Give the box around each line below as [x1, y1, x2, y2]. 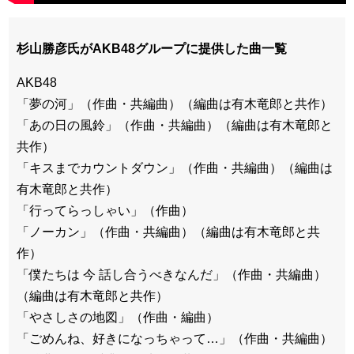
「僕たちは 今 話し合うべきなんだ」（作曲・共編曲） [17, 268, 326, 282]
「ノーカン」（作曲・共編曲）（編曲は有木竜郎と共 [17, 225, 320, 239]
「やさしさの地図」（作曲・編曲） [17, 311, 219, 325]
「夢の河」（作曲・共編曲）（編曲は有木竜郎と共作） [17, 97, 333, 111]
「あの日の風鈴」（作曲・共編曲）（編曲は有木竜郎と [17, 119, 333, 133]
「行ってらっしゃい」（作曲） [17, 204, 194, 218]
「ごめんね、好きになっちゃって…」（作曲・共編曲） [17, 332, 333, 346]
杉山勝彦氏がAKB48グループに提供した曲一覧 [17, 42, 287, 56]
